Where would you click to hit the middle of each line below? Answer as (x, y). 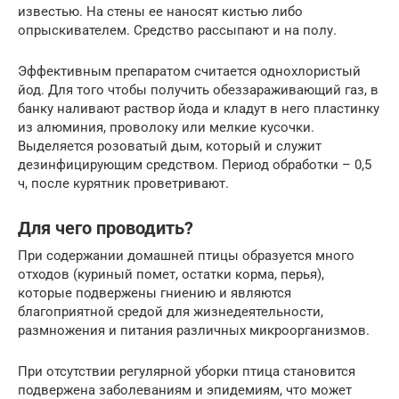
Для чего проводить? (106, 228)
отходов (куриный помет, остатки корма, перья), (171, 274)
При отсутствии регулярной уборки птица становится (187, 371)
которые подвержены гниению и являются (155, 293)
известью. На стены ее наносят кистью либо (160, 11)
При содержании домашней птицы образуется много (186, 255)
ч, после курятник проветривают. (123, 183)
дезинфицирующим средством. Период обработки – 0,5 (195, 164)
